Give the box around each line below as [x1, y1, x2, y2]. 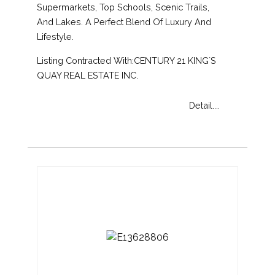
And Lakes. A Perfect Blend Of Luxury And [37, 16, 211, 27]
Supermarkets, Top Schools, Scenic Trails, [37, 1, 209, 12]
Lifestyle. [37, 31, 74, 42]
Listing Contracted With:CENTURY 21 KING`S [37, 55, 216, 66]
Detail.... [189, 99, 220, 110]
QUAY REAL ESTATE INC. [37, 69, 138, 80]
